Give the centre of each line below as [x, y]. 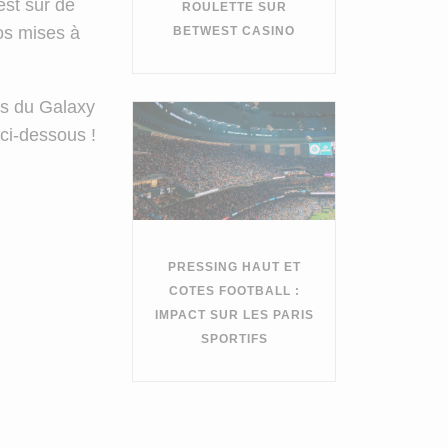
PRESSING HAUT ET [234, 267]
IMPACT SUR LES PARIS [234, 315]
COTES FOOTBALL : [234, 291]
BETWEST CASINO [234, 31]
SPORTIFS [234, 339]
